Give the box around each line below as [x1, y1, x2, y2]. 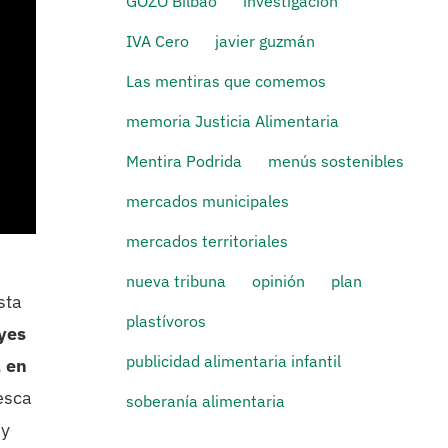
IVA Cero [126, 30, 190, 52]
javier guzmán [215, 30, 316, 52]
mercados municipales [126, 190, 290, 212]
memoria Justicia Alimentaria [126, 110, 340, 132]
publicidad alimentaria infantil [126, 350, 342, 372]
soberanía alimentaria [126, 390, 286, 412]
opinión [252, 270, 306, 292]
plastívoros [126, 310, 207, 332]
